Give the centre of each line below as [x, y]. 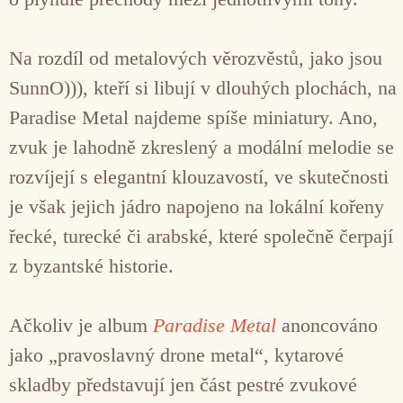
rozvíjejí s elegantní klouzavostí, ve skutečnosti [199, 176]
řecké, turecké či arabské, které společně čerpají [201, 236]
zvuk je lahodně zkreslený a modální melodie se [201, 147]
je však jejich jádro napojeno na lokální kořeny [197, 206]
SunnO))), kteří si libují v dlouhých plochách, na [203, 87]
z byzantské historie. [91, 265]
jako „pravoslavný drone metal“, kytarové [176, 354]
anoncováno [327, 325]
